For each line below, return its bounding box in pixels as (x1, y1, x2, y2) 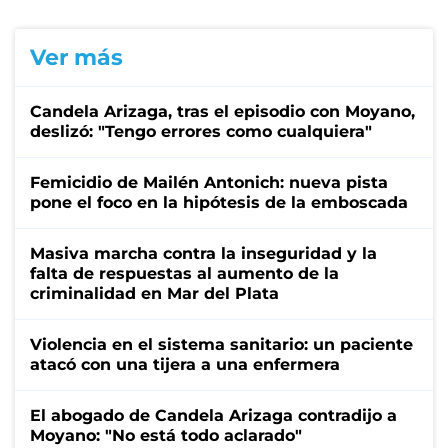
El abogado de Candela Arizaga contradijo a (30, 405, 397, 425)
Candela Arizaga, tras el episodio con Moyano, (30, 101, 415, 121)
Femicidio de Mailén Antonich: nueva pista (30, 172, 388, 192)
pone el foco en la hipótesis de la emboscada (30, 192, 408, 212)
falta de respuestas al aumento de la (30, 263, 339, 283)
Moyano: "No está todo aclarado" (30, 425, 302, 445)
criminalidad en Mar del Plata (30, 283, 279, 303)
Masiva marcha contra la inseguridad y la (30, 243, 377, 263)
